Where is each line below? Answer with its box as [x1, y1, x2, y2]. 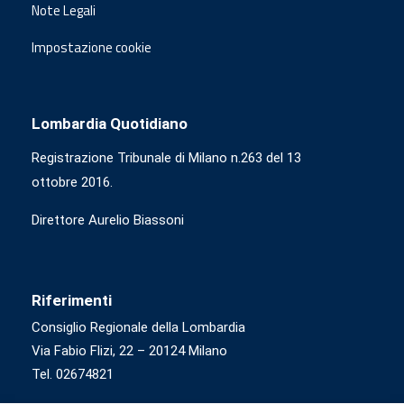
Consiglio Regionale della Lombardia [32, 319, 245, 336]
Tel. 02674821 [32, 366, 114, 383]
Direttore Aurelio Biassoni [32, 212, 184, 229]
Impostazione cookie [32, 37, 151, 59]
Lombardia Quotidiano [32, 115, 188, 133]
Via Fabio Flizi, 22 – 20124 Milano [32, 343, 227, 360]
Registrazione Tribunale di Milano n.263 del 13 [32, 150, 301, 167]
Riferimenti [32, 291, 112, 310]
